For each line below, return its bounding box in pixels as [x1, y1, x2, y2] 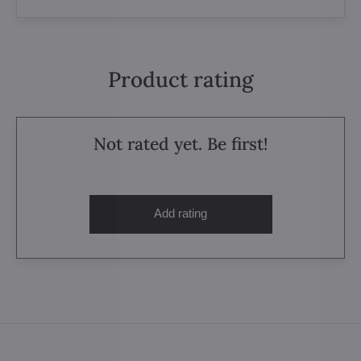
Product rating [107, 65, 254, 93]
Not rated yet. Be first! [93, 132, 268, 155]
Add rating [154, 205, 207, 220]
